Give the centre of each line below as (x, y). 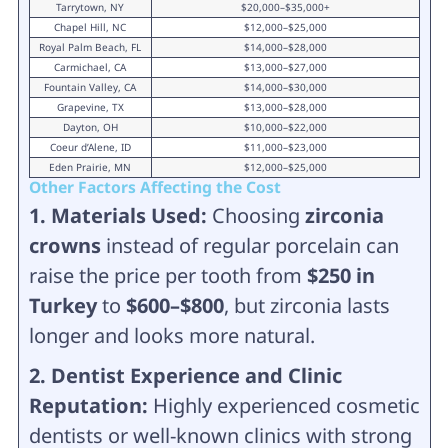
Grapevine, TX (90, 106)
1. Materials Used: (120, 215)
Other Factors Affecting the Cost (154, 186)
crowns (64, 245)
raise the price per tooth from (167, 275)
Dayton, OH (90, 126)
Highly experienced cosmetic (286, 405)
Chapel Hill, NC (90, 26)
